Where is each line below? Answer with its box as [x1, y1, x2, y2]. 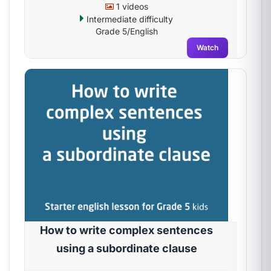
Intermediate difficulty [84, 14, 173, 24]
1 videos [113, 1, 148, 11]
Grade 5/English [95, 26, 158, 36]
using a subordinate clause [56, 242, 197, 255]
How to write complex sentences [40, 224, 213, 237]
